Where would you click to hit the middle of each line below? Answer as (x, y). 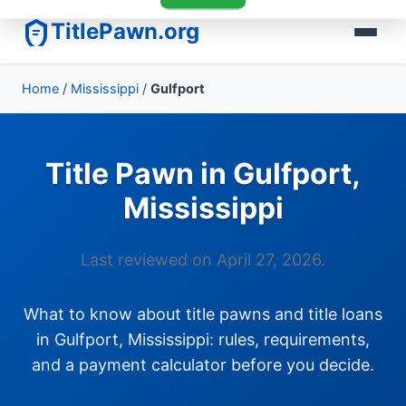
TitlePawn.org (125, 31)
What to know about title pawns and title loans (203, 314)
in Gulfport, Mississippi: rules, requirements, (203, 339)
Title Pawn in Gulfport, (203, 174)
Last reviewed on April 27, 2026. (203, 260)
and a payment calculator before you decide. (203, 365)
